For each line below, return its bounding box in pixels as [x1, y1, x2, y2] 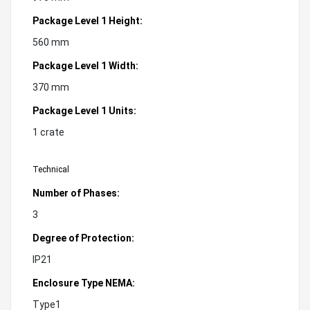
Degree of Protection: [33, 232, 134, 244]
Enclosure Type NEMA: [33, 277, 135, 289]
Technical [33, 164, 69, 174]
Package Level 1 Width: [33, 60, 138, 71]
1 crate [33, 126, 64, 138]
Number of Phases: [33, 187, 120, 199]
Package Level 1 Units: [33, 104, 136, 116]
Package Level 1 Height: [33, 15, 143, 26]
